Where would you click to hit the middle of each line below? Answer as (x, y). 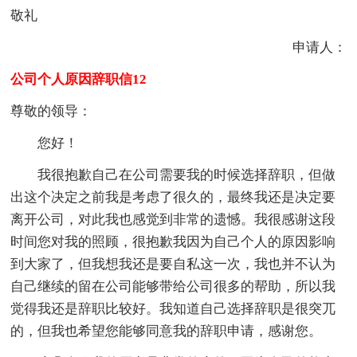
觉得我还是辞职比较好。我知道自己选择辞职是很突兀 (173, 308)
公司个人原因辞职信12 (79, 79)
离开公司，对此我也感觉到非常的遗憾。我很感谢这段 (173, 219)
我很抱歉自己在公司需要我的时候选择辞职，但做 (173, 175)
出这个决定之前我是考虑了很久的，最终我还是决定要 (173, 197)
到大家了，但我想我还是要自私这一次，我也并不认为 (173, 264)
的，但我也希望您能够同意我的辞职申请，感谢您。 (167, 331)
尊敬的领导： (51, 111)
